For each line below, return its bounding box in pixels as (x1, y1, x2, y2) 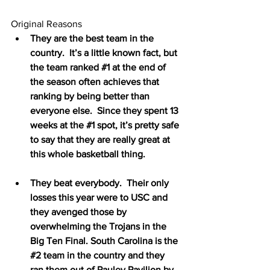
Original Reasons (11, 18, 82, 29)
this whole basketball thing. (30, 148, 145, 159)
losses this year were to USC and (30, 192, 170, 202)
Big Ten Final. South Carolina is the (30, 235, 180, 246)
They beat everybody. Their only (30, 177, 171, 188)
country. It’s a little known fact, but (30, 47, 180, 58)
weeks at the (30, 119, 86, 130)
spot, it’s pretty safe (95, 119, 181, 130)
